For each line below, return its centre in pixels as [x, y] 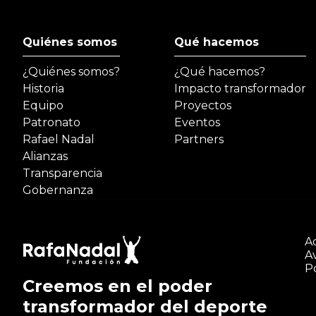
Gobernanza [58, 190]
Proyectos [203, 106]
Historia [43, 89]
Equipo [43, 106]
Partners [199, 140]
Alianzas [45, 157]
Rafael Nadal [59, 140]
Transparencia [62, 174]
